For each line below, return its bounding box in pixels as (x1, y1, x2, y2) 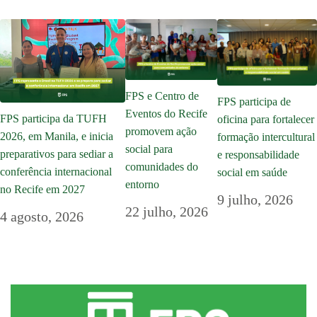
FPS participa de (217, 96, 291, 108)
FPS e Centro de (125, 90, 200, 103)
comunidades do (125, 161, 199, 173)
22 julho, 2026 (125, 204, 209, 220)
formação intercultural (217, 131, 315, 144)
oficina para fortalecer (217, 113, 314, 126)
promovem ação (125, 125, 197, 138)
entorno (125, 178, 160, 191)
